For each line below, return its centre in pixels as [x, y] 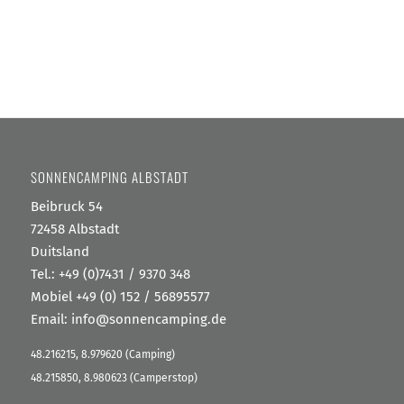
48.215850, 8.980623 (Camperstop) [114, 377]
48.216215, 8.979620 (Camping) [102, 354]
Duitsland [60, 252]
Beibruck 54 [66, 207]
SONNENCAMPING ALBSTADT [109, 177]
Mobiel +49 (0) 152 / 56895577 [120, 297]
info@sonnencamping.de [148, 319]
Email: [50, 319]
